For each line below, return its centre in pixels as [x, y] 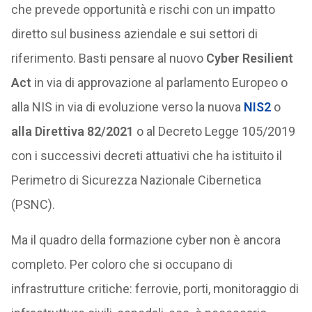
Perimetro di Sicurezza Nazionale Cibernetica [136, 180]
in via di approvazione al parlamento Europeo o [159, 83]
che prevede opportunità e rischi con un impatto [143, 9]
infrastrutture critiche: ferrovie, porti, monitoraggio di [155, 289]
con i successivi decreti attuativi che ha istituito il [146, 156]
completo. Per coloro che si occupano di [122, 264]
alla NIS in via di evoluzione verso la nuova [127, 107]
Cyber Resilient [249, 58]
